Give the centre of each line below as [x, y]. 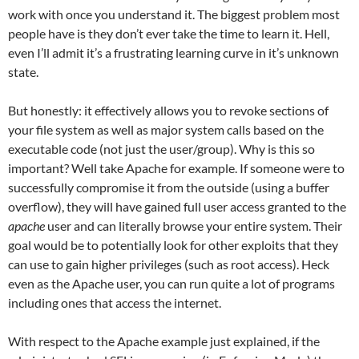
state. [23, 71]
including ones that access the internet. [115, 302]
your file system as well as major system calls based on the [166, 129]
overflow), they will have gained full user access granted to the [177, 206]
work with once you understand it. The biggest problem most [174, 14]
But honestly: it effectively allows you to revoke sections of [168, 110]
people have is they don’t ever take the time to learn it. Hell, [169, 33]
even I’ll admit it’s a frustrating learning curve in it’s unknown [173, 52]
